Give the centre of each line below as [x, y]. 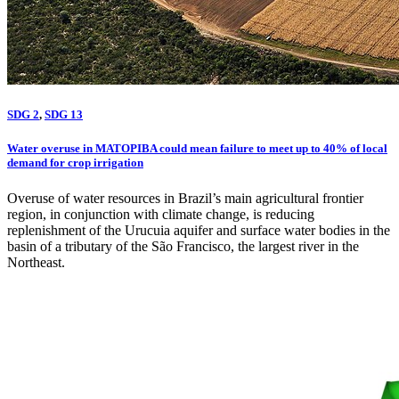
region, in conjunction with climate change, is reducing [161, 214]
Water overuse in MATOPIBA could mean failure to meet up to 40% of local [197, 149]
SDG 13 [64, 115]
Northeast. [36, 262]
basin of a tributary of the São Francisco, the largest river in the [183, 246]
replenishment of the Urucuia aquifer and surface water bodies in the [199, 230]
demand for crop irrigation [75, 163]
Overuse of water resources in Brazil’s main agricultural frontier [185, 198]
